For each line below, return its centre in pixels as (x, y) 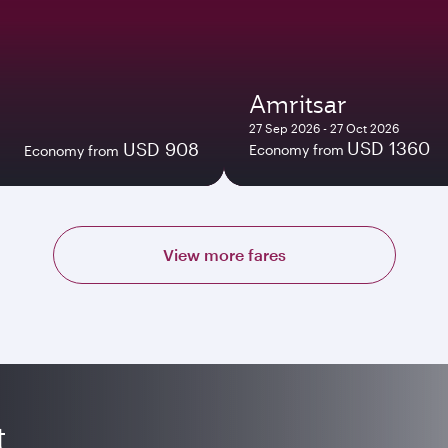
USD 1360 (388, 147)
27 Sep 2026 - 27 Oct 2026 (324, 127)
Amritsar (298, 103)
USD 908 (161, 148)
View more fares (224, 254)
